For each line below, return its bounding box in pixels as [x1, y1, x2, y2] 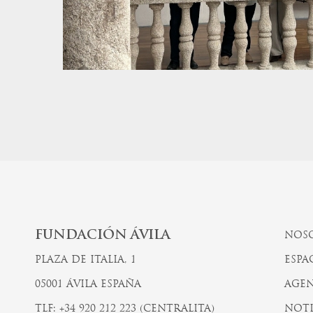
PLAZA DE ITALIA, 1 [34, 256, 136, 265]
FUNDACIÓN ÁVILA [34, 229, 170, 243]
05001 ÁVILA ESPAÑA [34, 280, 141, 290]
